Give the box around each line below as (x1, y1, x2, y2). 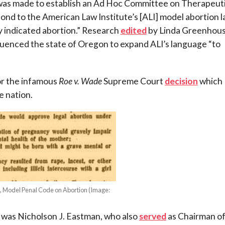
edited (120, 25, 147, 36)
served (139, 210, 166, 221)
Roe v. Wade (58, 75, 102, 86)
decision (164, 75, 198, 86)
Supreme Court (101, 75, 165, 86)
